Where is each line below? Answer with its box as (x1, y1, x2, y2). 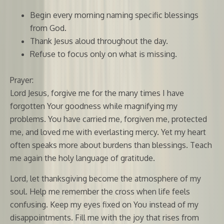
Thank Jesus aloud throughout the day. (30, 35, 168, 46)
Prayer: (10, 74, 33, 85)
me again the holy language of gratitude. (10, 152, 155, 163)
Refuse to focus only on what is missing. (30, 48, 177, 59)
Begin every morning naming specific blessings (30, 9, 198, 20)
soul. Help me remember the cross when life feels (10, 186, 190, 196)
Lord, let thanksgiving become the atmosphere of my (10, 173, 201, 183)
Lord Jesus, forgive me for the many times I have (10, 87, 184, 98)
